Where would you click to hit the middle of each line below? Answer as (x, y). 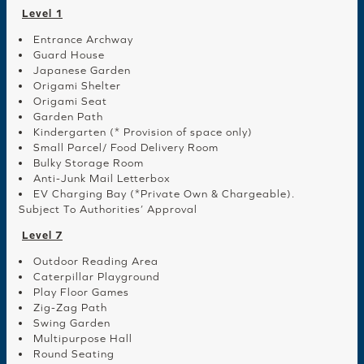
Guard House (69, 55)
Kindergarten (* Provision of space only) (143, 132)
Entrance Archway (83, 40)
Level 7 (42, 236)
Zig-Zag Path (70, 308)
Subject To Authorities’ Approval (108, 210)
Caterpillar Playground (97, 277)
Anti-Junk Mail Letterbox (102, 179)
